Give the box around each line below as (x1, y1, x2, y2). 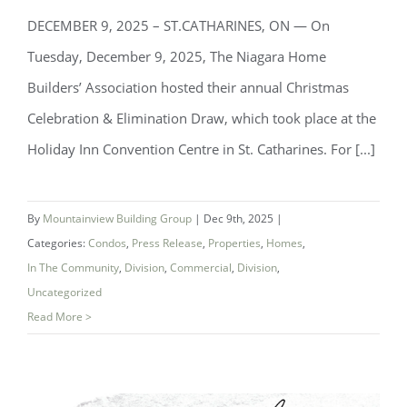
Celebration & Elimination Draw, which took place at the (27, 109, 376, 127)
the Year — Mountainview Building (61, 198, 346, 218)
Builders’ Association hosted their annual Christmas (27, 78, 349, 96)
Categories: (27, 235, 88, 251)
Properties (208, 235, 261, 251)
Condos (88, 235, 126, 251)
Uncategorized (27, 284, 102, 300)
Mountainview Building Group (43, 211, 194, 226)
